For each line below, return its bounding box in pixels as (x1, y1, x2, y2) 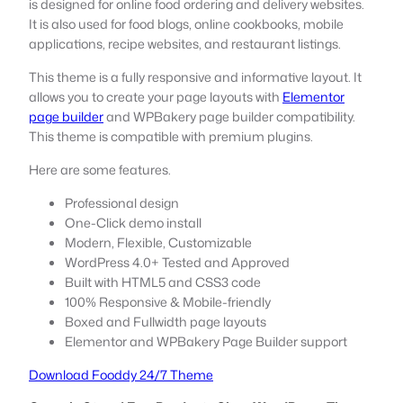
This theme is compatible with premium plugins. (29, 126, 313, 146)
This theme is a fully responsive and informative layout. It (29, 67, 362, 86)
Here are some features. (29, 159, 171, 179)
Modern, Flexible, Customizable (65, 232, 252, 252)
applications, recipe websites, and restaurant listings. (29, 33, 341, 53)
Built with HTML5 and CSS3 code (65, 272, 261, 291)
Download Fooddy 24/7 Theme (29, 364, 213, 384)
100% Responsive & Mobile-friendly (65, 291, 271, 311)
